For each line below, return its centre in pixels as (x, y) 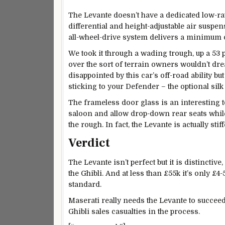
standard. (85, 184)
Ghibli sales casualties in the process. (134, 211)
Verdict (89, 143)
